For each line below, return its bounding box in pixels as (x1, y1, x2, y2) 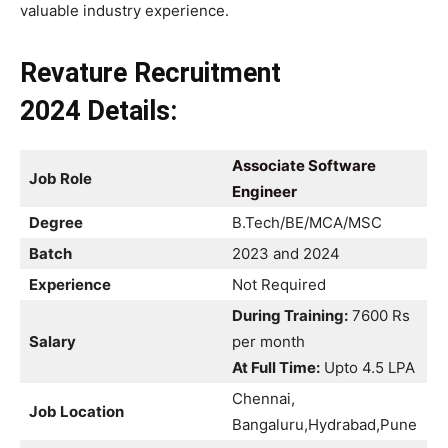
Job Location (29, 401, 124, 421)
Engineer (232, 181, 297, 201)
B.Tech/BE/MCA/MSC (232, 212, 382, 232)
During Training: (232, 305, 348, 325)
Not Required (232, 274, 326, 294)
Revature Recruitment (20, 56, 281, 89)
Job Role (29, 168, 92, 188)
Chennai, (232, 388, 295, 408)
